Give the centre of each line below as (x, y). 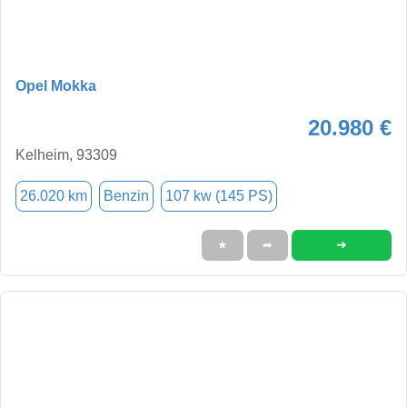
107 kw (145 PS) (219, 195)
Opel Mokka (56, 85)
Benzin (126, 195)
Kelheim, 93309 (66, 154)
